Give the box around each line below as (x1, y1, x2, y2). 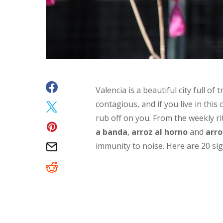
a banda (96, 126, 127, 137)
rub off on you (96, 112, 149, 123)
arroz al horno (131, 126, 188, 137)
